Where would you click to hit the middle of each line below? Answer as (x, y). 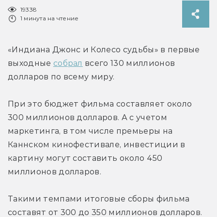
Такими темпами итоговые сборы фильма (99, 199)
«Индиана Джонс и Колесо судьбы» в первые (104, 49)
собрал (68, 63)
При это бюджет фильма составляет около (100, 104)
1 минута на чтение (50, 18)
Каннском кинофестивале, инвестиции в (97, 144)
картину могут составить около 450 (85, 158)
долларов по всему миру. (61, 77)
